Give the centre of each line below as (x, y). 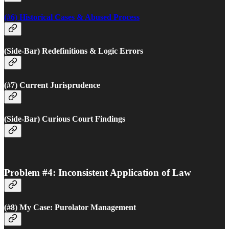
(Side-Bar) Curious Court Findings (65, 119)
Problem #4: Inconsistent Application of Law (98, 172)
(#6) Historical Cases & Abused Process (72, 17)
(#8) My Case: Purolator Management (70, 208)
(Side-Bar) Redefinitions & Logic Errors (74, 51)
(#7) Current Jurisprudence (52, 85)
